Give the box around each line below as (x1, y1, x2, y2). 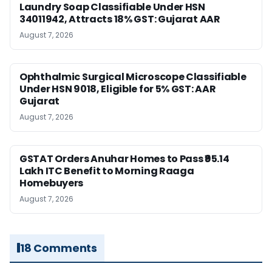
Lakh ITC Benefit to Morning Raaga (19, 163, 194, 178)
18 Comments (20, 240, 98, 256)
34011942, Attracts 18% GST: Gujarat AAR (19, 12, 220, 26)
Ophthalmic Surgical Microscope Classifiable (19, 69, 246, 84)
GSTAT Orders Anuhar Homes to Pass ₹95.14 (19, 151, 229, 166)
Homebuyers (19, 175, 84, 190)
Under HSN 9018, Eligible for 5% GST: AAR (19, 81, 216, 96)
